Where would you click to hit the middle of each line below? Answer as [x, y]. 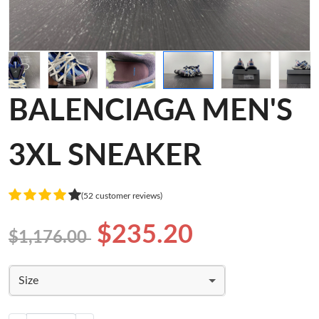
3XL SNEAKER [105, 156]
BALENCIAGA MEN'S [151, 111]
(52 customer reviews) [122, 195]
